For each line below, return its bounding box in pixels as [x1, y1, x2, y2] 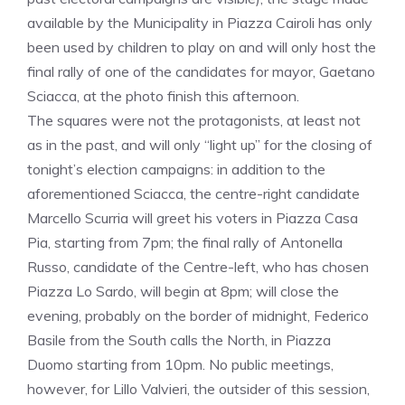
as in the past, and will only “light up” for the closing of [27, 136, 372, 155]
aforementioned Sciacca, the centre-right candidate [27, 184, 360, 203]
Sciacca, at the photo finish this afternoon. [27, 87, 299, 106]
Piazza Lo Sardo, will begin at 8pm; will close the [27, 282, 339, 301]
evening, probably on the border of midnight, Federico [27, 306, 369, 325]
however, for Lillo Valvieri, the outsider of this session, [27, 380, 370, 399]
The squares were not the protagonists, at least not [27, 111, 361, 130]
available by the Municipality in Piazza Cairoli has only [27, 14, 372, 33]
